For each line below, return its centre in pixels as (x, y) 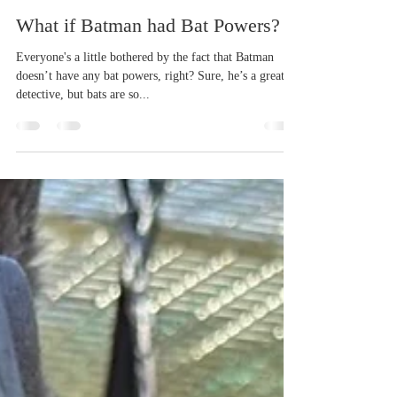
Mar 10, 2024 (82, 106)
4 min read (149, 106)
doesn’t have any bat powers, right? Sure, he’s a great (150, 192)
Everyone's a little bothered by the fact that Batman (145, 174)
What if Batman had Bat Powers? (148, 142)
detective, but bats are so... (83, 211)
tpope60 (70, 91)
